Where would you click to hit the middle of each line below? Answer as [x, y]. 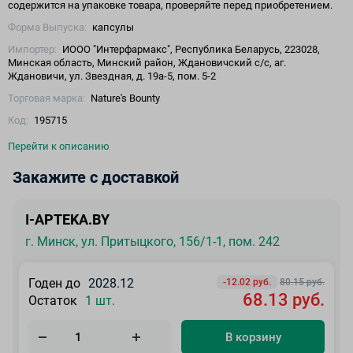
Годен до [54, 284]
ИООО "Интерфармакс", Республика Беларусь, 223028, [190, 49]
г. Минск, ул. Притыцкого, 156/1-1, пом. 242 [152, 241]
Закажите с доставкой [96, 177]
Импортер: [32, 49]
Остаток [53, 301]
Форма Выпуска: [47, 27]
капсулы [112, 27]
